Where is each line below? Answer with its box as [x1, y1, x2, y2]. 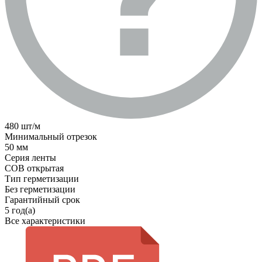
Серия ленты [5, 153, 56, 163]
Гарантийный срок [5, 195, 80, 205]
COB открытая [5, 163, 64, 174]
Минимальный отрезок [5, 132, 97, 142]
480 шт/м [5, 121, 40, 132]
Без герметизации [5, 184, 75, 195]
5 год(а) [5, 205, 35, 216]
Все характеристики [5, 216, 85, 226]
